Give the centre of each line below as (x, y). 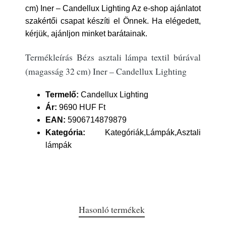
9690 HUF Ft (81, 107)
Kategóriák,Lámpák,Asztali (143, 132)
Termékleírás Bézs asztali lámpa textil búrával (113, 57)
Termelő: (62, 95)
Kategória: (65, 132)
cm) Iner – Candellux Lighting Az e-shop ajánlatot (113, 8)
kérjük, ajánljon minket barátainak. (86, 34)
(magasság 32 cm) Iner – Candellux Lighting (106, 71)
